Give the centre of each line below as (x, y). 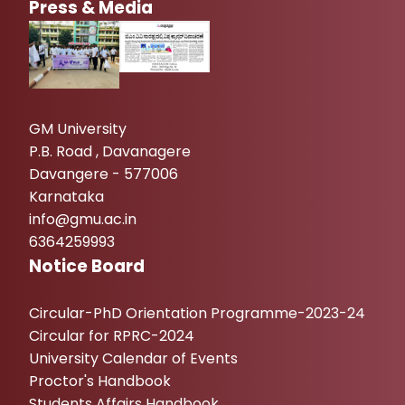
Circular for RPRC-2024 (112, 336)
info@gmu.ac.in (83, 219)
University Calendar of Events (133, 358)
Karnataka (66, 197)
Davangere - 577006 (104, 174)
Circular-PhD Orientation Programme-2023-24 (197, 313)
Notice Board (87, 266)
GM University (78, 129)
